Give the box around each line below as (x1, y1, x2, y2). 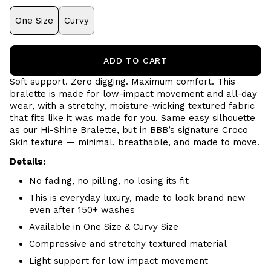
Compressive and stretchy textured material (29, 238, 227, 249)
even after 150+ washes (29, 204, 135, 215)
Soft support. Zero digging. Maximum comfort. (10, 76, 217, 87)
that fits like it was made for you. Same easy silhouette (10, 113, 255, 123)
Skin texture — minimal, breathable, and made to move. (10, 137, 260, 148)
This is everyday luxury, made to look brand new (29, 192, 246, 203)
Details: (10, 156, 45, 167)
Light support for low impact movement (29, 255, 211, 266)
